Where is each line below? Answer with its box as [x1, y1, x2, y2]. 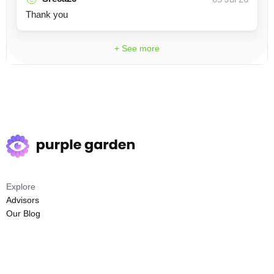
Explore [6, 182, 35, 191]
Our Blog [6, 209, 40, 218]
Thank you [26, 9, 68, 20]
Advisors [6, 195, 39, 205]
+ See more [114, 43, 160, 53]
